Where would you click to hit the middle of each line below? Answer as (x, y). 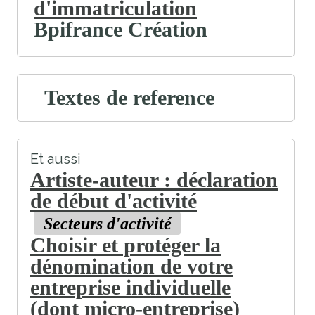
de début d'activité (114, 201)
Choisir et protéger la (126, 245)
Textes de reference (129, 98)
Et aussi (56, 159)
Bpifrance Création (121, 30)
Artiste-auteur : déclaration (154, 180)
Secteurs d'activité (107, 224)
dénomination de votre (131, 266)
